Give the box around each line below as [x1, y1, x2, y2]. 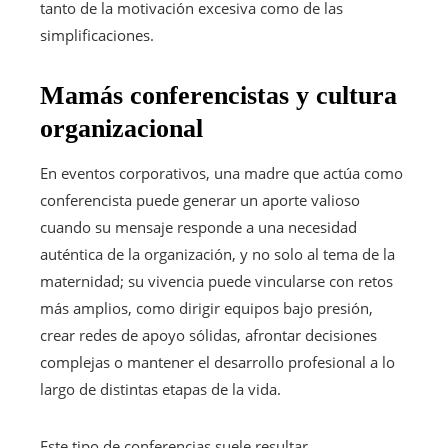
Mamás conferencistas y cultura [40, 80, 397, 110]
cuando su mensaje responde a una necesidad [40, 216, 357, 237]
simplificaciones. [40, 24, 154, 45]
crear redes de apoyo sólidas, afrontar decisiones [40, 324, 377, 345]
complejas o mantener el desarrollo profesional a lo [40, 351, 395, 372]
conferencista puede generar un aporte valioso [40, 189, 360, 210]
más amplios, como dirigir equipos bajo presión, [40, 297, 373, 318]
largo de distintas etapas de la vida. [40, 378, 281, 399]
